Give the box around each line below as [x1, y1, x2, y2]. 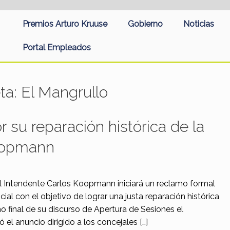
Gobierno [128, 19, 163, 29]
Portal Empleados [23, 43, 91, 52]
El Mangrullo [21, 83, 108, 101]
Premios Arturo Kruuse [23, 19, 107, 29]
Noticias [183, 19, 214, 29]
